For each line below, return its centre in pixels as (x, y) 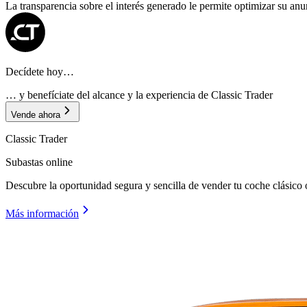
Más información (42, 214)
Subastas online (39, 162)
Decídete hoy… (40, 72)
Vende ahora (36, 115)
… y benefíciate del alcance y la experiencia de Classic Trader (139, 95)
